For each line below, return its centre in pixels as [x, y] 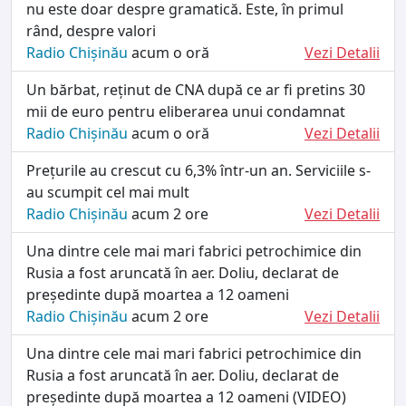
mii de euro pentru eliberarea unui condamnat [186, 111]
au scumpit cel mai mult [108, 192]
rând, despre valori [91, 30]
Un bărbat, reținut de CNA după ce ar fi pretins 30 [196, 89]
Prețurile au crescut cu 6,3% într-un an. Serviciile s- [198, 170]
